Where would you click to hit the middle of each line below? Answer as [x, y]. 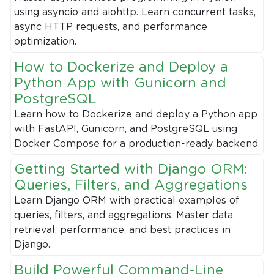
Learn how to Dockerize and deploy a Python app [136, 114]
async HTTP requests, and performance [111, 27]
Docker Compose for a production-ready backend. [137, 143]
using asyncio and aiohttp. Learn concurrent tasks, [135, 12]
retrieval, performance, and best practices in [122, 230]
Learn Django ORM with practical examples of [127, 200]
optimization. [45, 41]
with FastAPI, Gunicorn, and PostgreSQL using [126, 129]
